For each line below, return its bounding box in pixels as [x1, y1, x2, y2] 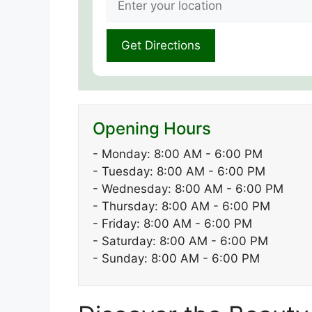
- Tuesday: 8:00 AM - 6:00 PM [93, 164, 265, 179]
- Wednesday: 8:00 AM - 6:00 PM [93, 182, 283, 196]
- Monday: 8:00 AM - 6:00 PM [93, 147, 263, 162]
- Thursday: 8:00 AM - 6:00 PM [93, 199, 270, 214]
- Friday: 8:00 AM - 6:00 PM [93, 217, 252, 231]
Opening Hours [93, 118, 211, 139]
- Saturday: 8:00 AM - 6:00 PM [93, 234, 268, 249]
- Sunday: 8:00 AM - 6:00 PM [93, 251, 260, 266]
